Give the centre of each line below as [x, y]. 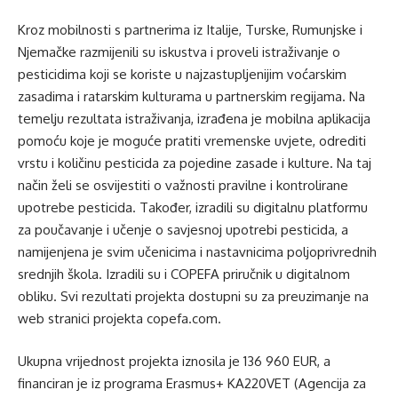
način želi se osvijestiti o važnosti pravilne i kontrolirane [183, 186]
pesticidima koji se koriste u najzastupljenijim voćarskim [182, 75]
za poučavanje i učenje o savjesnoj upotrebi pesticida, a [183, 230]
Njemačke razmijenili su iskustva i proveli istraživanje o [179, 52]
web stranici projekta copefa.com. [121, 319]
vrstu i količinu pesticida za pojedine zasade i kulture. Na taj [195, 163]
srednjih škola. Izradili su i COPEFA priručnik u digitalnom [184, 275]
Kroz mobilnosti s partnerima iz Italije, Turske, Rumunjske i [190, 30]
